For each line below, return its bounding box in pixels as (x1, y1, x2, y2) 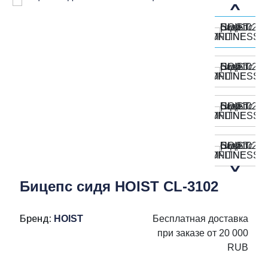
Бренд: (20, 214, 54, 224)
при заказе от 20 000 (157, 228, 248, 238)
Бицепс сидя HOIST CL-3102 (20, 178, 218, 194)
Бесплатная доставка (153, 214, 248, 224)
